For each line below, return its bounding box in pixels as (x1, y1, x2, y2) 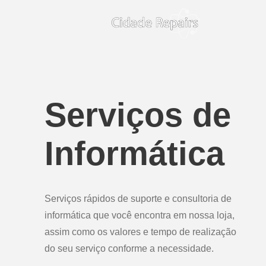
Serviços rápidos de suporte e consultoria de (44, 194, 232, 204)
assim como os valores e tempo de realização (44, 227, 236, 237)
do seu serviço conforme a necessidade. (44, 243, 214, 254)
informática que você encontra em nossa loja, (44, 210, 235, 220)
